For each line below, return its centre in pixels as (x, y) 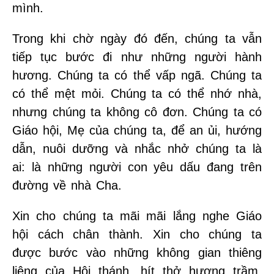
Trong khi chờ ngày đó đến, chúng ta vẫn (137, 38)
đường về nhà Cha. (67, 185)
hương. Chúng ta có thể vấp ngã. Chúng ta (137, 75)
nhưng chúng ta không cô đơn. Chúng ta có (137, 112)
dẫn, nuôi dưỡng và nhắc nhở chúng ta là (137, 148)
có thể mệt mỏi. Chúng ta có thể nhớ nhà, (137, 93)
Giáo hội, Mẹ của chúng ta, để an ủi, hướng (137, 130)
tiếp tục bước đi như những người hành (137, 57)
